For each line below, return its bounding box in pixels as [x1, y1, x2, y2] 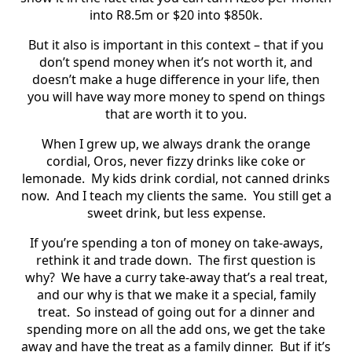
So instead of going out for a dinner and [75, 302, 315, 321]
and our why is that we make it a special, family [36, 285, 316, 303]
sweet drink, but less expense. [86, 203, 266, 222]
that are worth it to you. [105, 104, 247, 123]
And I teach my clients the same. [55, 186, 247, 204]
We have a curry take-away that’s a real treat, [60, 268, 328, 286]
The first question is [198, 251, 316, 269]
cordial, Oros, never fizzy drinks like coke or [46, 152, 306, 170]
